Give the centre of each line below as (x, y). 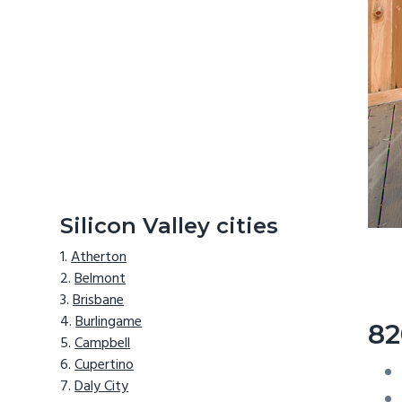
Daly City (102, 387)
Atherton (99, 258)
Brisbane (99, 301)
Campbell (103, 344)
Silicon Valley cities (170, 225)
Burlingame (109, 323)
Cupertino (105, 366)
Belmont (100, 280)
